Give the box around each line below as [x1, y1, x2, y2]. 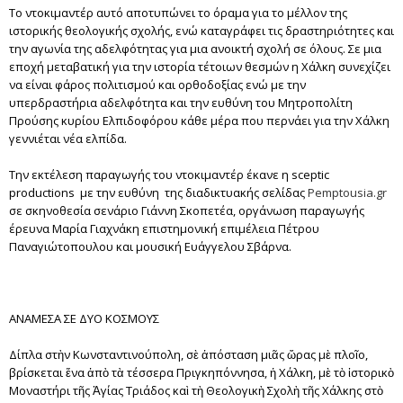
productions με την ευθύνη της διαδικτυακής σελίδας [9, 184, 308, 201]
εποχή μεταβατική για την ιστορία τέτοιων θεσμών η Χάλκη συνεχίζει [9, 58, 390, 75]
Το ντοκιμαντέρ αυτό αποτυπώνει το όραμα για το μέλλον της [9, 4, 347, 21]
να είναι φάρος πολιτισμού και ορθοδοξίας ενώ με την [9, 76, 306, 93]
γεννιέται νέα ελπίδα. [9, 130, 127, 147]
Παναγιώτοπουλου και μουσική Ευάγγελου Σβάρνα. [9, 237, 291, 255]
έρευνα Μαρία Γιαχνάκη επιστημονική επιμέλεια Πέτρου [9, 219, 319, 237]
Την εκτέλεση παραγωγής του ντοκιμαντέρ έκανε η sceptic [9, 166, 329, 183]
